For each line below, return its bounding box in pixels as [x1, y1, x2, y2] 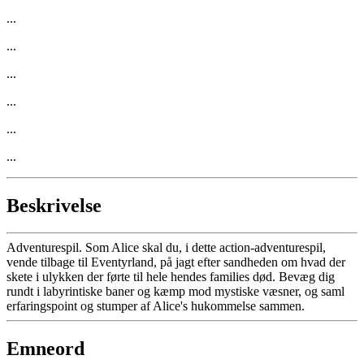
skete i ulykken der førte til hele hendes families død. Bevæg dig [6, 270, 335, 284]
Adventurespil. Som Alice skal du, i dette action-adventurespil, [6, 240, 326, 255]
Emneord [6, 338, 84, 360]
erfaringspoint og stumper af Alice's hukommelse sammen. [6, 299, 305, 314]
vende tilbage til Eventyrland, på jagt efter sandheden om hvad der [6, 255, 345, 270]
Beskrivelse [6, 194, 102, 216]
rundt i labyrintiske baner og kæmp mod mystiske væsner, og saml [6, 284, 344, 299]
